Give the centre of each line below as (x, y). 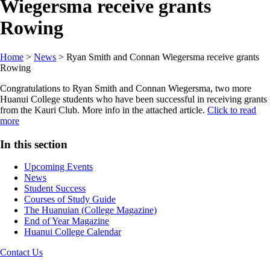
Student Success (55, 189)
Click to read (232, 110)
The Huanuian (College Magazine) (90, 210)
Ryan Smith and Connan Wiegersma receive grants (163, 57)
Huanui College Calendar (73, 232)
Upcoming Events (58, 167)
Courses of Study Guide (70, 199)
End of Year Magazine (67, 221)
